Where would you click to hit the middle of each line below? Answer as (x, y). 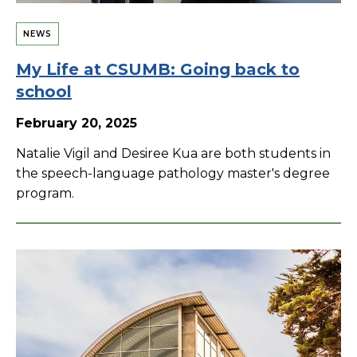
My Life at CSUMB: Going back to (158, 69)
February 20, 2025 (76, 123)
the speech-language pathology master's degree (173, 173)
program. (45, 193)
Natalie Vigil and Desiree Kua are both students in (173, 153)
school (44, 91)
